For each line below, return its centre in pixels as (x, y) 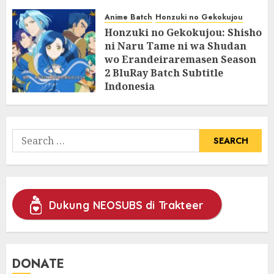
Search (28, 136)
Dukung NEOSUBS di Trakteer (126, 205)
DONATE (38, 264)
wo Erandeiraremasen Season (180, 59)
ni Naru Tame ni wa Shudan (176, 46)
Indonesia (130, 86)
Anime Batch (128, 17)
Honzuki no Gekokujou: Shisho (183, 32)
